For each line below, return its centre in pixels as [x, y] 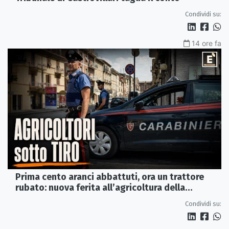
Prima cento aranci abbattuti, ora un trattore [110, 177]
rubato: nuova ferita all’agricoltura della [100, 187]
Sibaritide [37, 198]
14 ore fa [207, 43]
